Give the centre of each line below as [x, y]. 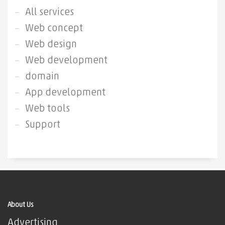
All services [49, 13]
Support [43, 125]
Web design [51, 45]
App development [65, 93]
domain [42, 77]
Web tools [47, 109]
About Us [21, 205]
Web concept [54, 29]
